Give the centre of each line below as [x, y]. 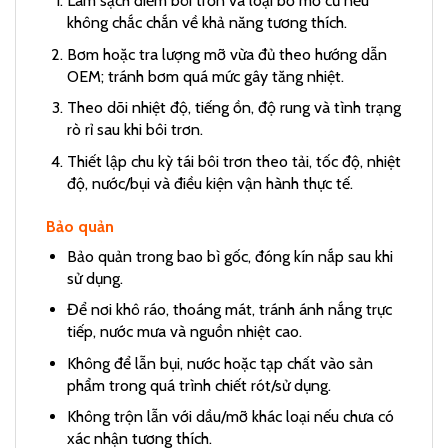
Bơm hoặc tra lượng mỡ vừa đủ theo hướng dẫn [226, 54]
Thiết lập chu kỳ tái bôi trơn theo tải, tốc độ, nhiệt [233, 161]
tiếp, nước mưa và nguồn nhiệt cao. [184, 332]
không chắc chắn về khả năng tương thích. [206, 22]
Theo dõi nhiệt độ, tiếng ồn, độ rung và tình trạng [233, 108]
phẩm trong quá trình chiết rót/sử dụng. [198, 385]
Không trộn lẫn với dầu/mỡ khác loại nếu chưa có [230, 417]
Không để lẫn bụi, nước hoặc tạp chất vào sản [219, 363]
